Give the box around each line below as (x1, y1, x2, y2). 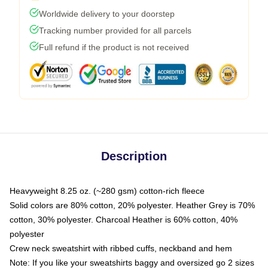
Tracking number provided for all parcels (39, 26, 191, 35)
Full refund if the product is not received (39, 42, 189, 52)
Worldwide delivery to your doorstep (39, 9, 175, 19)
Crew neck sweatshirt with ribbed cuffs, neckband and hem (10, 243, 232, 253)
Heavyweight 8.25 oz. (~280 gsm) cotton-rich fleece (10, 186, 205, 196)
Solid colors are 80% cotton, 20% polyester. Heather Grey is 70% (10, 200, 255, 210)
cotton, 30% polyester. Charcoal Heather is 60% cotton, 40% (10, 215, 237, 224)
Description (101, 150, 167, 163)
